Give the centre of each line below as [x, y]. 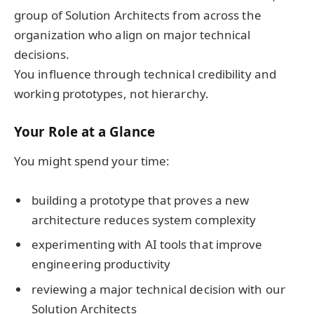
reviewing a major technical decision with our [158, 289]
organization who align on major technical [132, 35]
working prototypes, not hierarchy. [111, 94]
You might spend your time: [92, 161]
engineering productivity [101, 264]
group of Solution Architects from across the [138, 15]
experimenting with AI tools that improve [147, 245]
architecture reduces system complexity [144, 219]
